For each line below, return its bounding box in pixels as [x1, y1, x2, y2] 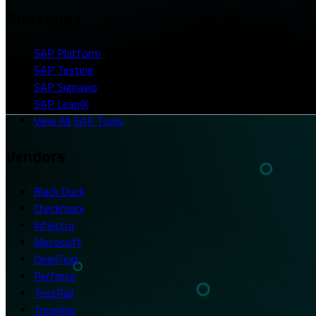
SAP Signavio [34, 78, 97, 96]
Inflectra [34, 217, 74, 234]
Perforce [34, 267, 75, 285]
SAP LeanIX [34, 95, 89, 113]
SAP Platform [34, 44, 101, 62]
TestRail [34, 284, 73, 302]
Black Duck [34, 183, 85, 200]
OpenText [34, 250, 79, 268]
